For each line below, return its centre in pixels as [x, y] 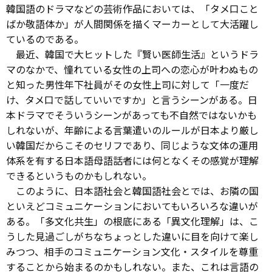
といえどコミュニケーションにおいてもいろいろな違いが [132, 206]
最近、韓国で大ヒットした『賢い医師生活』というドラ [132, 54]
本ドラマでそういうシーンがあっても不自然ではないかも [131, 114]
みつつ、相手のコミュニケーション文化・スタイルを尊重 [132, 251]
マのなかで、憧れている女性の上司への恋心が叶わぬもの [132, 69]
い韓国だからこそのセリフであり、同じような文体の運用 [132, 145]
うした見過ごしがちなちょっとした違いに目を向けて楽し [132, 236]
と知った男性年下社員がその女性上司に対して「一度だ [127, 84]
